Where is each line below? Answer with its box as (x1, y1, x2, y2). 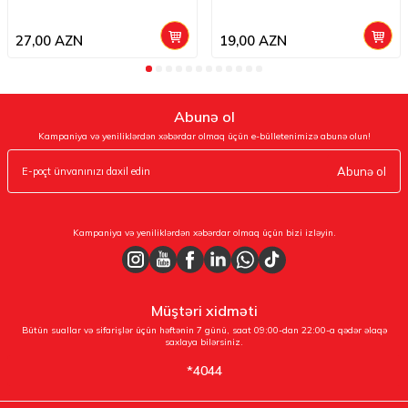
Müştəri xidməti (150, 301, 258, 320)
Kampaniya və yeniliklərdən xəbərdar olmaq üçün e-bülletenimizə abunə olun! (37, 130, 371, 142)
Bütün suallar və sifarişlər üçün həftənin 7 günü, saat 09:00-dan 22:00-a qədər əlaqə (21, 324, 387, 336)
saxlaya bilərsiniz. (165, 336, 243, 348)
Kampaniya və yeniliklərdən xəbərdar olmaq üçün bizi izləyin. (72, 227, 336, 239)
